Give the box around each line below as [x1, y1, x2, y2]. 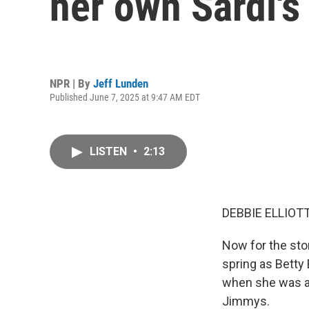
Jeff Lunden [93, 76, 148, 90]
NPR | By [50, 76, 93, 90]
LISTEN [90, 145, 130, 158]
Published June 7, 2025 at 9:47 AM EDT [50, 91, 200, 103]
